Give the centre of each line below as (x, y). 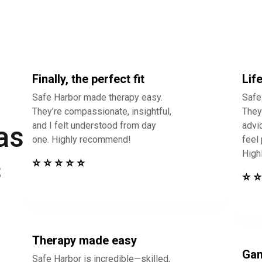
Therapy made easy (85, 241)
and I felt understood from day (94, 126)
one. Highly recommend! (82, 140)
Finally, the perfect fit (89, 79)
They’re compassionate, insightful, (102, 112)
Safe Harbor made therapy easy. (98, 98)
